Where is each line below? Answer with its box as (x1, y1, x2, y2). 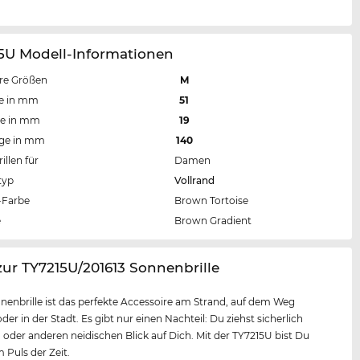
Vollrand (174, 174, 215, 186)
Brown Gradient (174, 214, 252, 227)
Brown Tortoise (174, 194, 249, 207)
